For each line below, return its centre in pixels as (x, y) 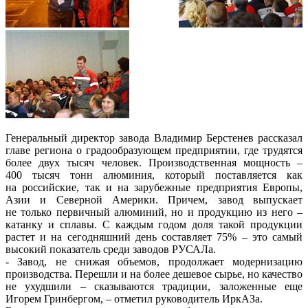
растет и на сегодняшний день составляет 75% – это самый (154, 236)
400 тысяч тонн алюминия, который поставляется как (154, 175)
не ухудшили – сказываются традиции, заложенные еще (154, 286)
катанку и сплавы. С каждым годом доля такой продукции (154, 224)
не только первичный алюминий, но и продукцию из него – (154, 212)
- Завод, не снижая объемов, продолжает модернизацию (154, 261)
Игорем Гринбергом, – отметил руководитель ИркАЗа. (134, 298)
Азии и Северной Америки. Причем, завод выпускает (154, 199)
